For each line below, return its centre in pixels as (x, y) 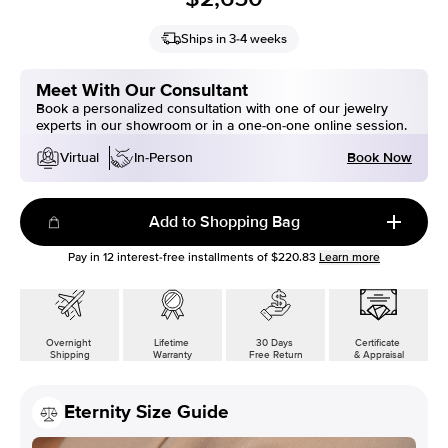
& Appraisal (378, 354)
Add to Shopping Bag (224, 221)
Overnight (69, 342)
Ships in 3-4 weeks (234, 38)
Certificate (378, 342)
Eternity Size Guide (146, 413)
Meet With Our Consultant (142, 89)
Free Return (275, 354)
